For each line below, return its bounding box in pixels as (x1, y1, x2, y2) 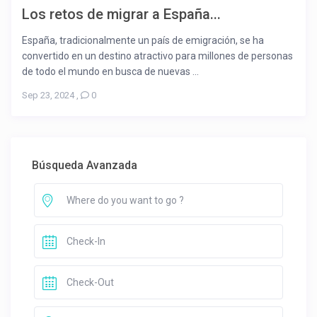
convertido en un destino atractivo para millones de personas (22, 50, 294, 62)
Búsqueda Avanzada (32, 158, 138, 173)
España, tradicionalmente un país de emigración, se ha (22, 35, 265, 47)
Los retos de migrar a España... (22, 6, 221, 23)
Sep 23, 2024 (22, 90, 75, 101)
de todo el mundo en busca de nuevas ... (22, 66, 200, 78)
